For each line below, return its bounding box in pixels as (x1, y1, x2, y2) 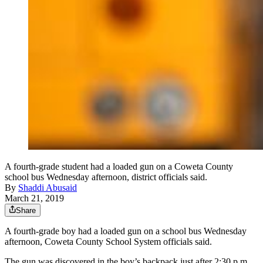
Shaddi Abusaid (18, 183, 77, 193)
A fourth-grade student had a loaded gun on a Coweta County (5, 161, 233, 172)
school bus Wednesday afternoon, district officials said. (5, 172, 207, 183)
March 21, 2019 (5, 193, 64, 204)
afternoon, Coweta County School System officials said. (5, 237, 212, 247)
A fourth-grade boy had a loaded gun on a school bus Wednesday (5, 226, 247, 237)
